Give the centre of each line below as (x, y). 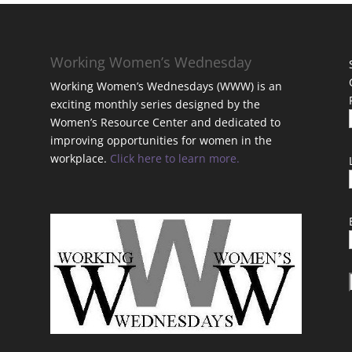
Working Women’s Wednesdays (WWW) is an (166, 86)
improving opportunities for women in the (161, 140)
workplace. (80, 158)
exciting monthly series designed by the (155, 104)
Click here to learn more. (174, 158)
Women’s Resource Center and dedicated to (165, 122)
